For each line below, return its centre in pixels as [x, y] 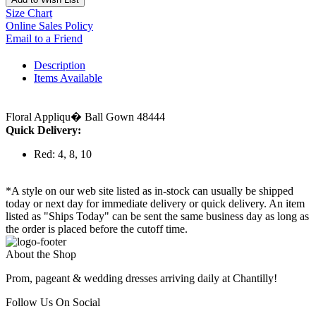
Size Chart [29, 13]
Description [60, 66]
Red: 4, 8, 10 [63, 154]
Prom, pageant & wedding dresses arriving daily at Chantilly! [141, 279]
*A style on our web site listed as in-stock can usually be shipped [150, 191]
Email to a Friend [44, 39]
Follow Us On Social [53, 303]
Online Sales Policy [49, 26]
